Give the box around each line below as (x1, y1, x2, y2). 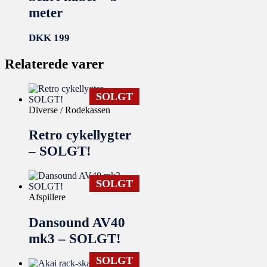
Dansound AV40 (29, 214, 125, 230)
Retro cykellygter (29, 127, 131, 143)
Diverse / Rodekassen (29, 104, 110, 115)
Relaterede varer (5, 55, 104, 72)
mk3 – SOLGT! (29, 230, 121, 246)
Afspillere (29, 192, 66, 203)
